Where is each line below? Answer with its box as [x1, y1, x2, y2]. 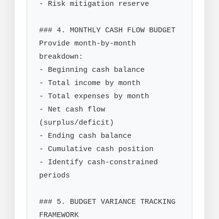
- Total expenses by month [39, 92, 149, 101]
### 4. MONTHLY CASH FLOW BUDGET [39, 26, 175, 35]
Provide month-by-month [39, 39, 136, 48]
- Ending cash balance [39, 131, 131, 141]
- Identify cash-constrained [39, 158, 158, 167]
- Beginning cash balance [39, 66, 145, 75]
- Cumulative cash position [39, 145, 153, 154]
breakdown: [39, 52, 83, 62]
